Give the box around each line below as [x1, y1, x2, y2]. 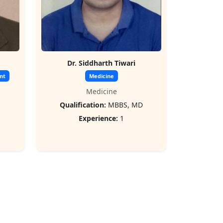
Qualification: [60, 100, 106, 110]
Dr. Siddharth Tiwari [67, 58, 135, 68]
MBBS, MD [106, 100, 143, 110]
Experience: [79, 113, 118, 123]
